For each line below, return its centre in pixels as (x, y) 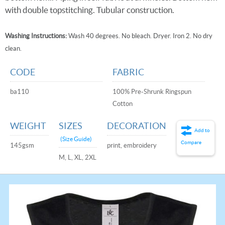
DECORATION (137, 126)
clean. (13, 48)
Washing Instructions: (36, 36)
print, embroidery (132, 145)
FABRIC (128, 72)
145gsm (22, 145)
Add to (202, 130)
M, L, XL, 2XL (77, 157)
